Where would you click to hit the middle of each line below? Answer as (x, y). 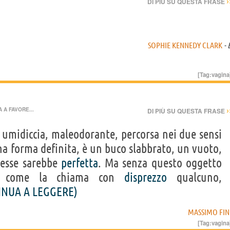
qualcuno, (194, 177)
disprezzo (146, 177)
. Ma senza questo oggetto (160, 163)
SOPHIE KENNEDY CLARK (185, 45)
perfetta (79, 163)
